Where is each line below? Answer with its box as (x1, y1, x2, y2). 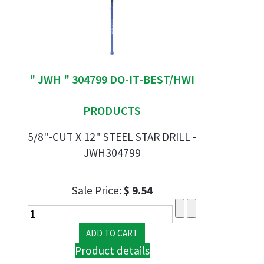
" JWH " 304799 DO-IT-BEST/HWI (29, 72, 194, 87)
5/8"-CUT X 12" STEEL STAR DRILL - (28, 130, 196, 144)
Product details (74, 243, 150, 258)
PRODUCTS (83, 103, 141, 118)
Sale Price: (71, 183, 124, 197)
